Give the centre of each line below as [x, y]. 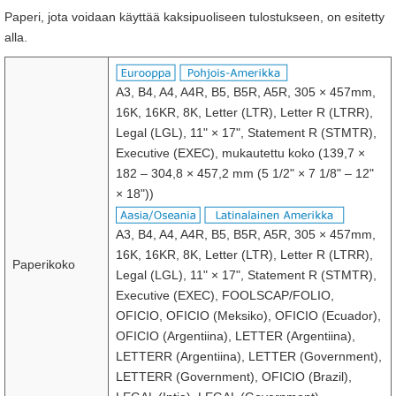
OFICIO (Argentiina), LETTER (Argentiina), [236, 336]
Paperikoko [44, 264]
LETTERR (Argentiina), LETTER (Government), [249, 356]
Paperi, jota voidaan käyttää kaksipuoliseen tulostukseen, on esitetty [194, 17]
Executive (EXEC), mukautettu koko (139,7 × [240, 153]
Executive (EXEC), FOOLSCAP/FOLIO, [225, 295]
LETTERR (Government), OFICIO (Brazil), [234, 377]
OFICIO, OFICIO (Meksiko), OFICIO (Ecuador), [248, 316]
